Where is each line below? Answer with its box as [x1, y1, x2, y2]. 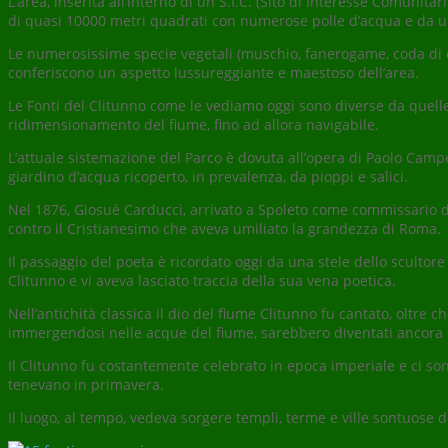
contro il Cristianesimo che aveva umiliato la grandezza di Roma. [8, 218, 441, 238]
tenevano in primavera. [8, 374, 164, 394]
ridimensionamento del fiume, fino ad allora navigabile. [8, 114, 379, 134]
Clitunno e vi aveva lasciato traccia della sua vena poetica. [8, 270, 396, 290]
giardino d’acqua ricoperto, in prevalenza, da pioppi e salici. [8, 166, 408, 186]
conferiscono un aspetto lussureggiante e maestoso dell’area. [8, 62, 419, 82]
